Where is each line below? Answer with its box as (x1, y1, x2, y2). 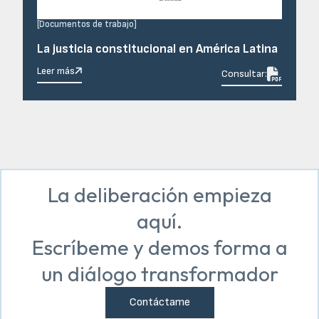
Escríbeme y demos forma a (31, 234, 288, 260)
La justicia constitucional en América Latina (37, 41, 278, 56)
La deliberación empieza (47, 181, 272, 207)
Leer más (37, 64, 75, 77)
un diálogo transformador (41, 260, 278, 286)
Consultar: (221, 68, 267, 80)
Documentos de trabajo (39, 18, 134, 30)
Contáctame (129, 295, 190, 309)
